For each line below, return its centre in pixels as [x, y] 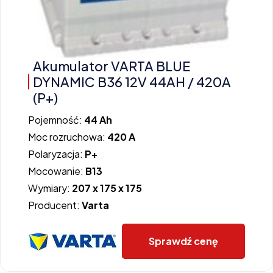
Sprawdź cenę [183, 241]
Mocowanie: [57, 171]
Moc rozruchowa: [68, 137]
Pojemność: [56, 120]
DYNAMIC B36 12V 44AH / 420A [132, 82]
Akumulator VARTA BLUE [112, 66]
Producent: [55, 205]
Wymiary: [50, 188]
